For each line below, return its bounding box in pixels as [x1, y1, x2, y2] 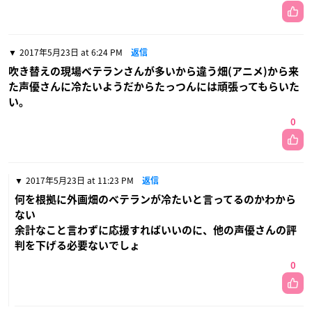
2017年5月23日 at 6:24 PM [19, 45, 123, 58]
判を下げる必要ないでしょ [15, 240, 140, 251]
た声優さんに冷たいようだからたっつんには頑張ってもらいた [8, 81, 299, 92]
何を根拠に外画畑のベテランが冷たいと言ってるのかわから [15, 194, 296, 205]
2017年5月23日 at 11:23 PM [26, 173, 134, 187]
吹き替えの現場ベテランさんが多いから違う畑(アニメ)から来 [8, 65, 299, 77]
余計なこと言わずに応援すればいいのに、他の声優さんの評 [15, 224, 297, 235]
